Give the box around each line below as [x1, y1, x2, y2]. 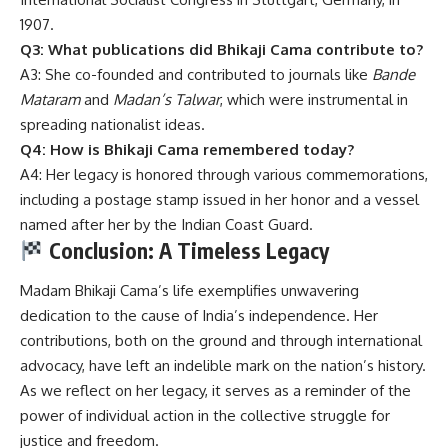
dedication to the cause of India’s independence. [20, 305, 350, 325]
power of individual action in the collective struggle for [20, 405, 390, 425]
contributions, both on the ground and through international [20, 330, 422, 350]
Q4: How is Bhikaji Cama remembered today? [20, 140, 354, 160]
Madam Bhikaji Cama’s [20, 280, 169, 300]
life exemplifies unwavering [169, 280, 359, 300]
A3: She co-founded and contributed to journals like [20, 65, 372, 85]
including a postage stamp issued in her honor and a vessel [20, 190, 419, 210]
